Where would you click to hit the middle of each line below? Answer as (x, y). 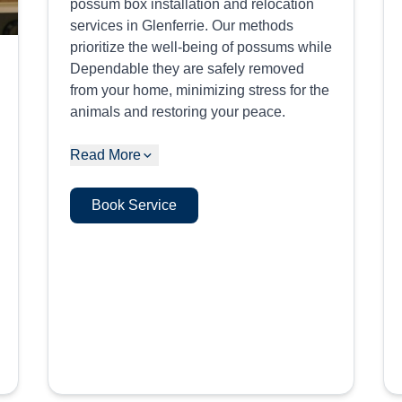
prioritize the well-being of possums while (201, 47)
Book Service (134, 205)
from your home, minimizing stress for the (199, 90)
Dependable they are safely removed (187, 69)
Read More (105, 155)
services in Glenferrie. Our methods (181, 26)
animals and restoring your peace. (177, 112)
